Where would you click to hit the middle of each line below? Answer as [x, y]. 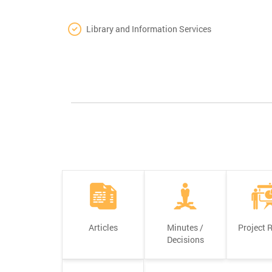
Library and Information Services [149, 29]
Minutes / [185, 227]
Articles [103, 227]
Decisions [185, 239]
